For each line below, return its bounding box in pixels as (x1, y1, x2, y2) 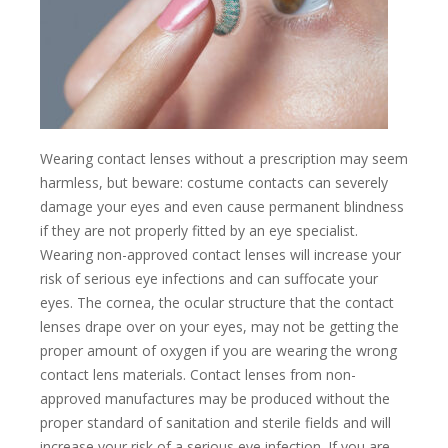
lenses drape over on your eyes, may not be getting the (40, 317, 399, 337)
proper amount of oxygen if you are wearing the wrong (40, 341, 397, 361)
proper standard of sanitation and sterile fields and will (40, 413, 391, 433)
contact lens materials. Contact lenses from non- (40, 365, 356, 385)
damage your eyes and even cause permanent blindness (40, 197, 404, 217)
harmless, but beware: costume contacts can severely (40, 173, 388, 193)
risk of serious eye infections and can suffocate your (40, 269, 378, 289)
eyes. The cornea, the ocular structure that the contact (40, 293, 394, 313)
